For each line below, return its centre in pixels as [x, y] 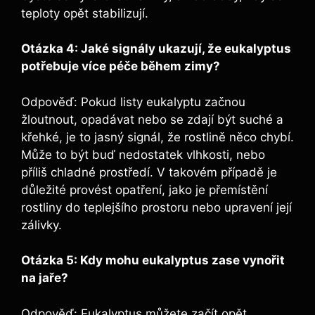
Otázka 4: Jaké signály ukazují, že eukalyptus [156, 49]
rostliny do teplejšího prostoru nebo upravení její [156, 207]
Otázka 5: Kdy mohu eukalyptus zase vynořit [153, 261]
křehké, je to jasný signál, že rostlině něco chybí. [157, 137]
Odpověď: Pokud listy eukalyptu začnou [133, 102]
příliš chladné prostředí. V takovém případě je [149, 172]
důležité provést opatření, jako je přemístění [144, 189]
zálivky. [41, 225]
